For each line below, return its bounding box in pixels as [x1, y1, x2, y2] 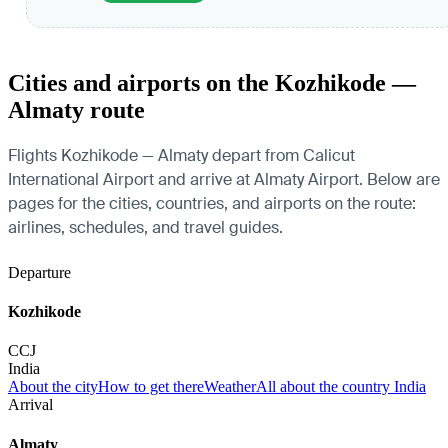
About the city [8, 378, 98, 396]
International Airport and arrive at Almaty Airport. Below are [8, 168, 440, 190]
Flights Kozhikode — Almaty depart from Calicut [8, 144, 355, 166]
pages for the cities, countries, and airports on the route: [8, 192, 416, 214]
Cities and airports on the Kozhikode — [8, 69, 416, 96]
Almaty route [8, 96, 145, 123]
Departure [8, 263, 71, 281]
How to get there [98, 378, 204, 396]
